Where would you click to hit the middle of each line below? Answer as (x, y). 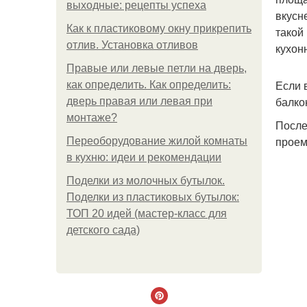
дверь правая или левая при (139, 101)
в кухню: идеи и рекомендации (144, 157)
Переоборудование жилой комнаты (157, 141)
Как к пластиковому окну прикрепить (159, 28)
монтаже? (92, 118)
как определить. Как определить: (149, 85)
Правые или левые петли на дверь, (157, 68)
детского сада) (103, 230)
